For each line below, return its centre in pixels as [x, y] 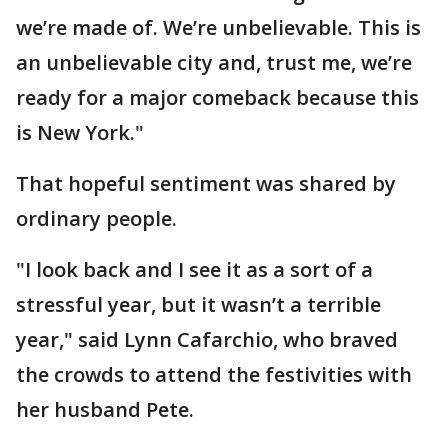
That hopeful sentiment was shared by [206, 183]
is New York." [80, 132]
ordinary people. [96, 218]
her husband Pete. [105, 409]
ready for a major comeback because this [217, 97]
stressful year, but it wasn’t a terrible [198, 304]
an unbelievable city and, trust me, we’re [214, 62]
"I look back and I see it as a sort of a [194, 269]
